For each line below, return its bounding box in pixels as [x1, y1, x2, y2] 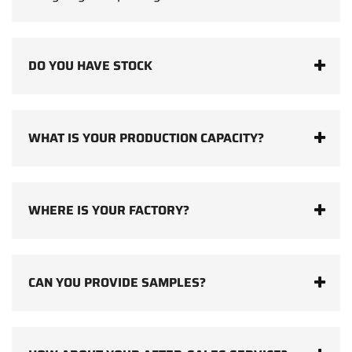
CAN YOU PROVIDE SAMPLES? [28, 273, 206, 293]
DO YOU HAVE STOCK [28, 56, 152, 76]
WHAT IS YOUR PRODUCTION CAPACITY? [28, 128, 264, 148]
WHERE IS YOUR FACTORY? [28, 200, 189, 221]
